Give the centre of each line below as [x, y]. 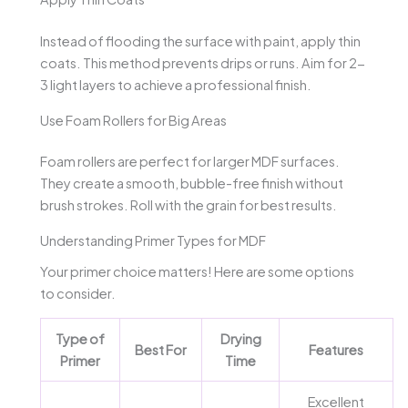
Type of [80, 338]
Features [336, 349]
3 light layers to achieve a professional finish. [176, 84]
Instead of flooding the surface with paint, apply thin [200, 41]
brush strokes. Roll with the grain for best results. [189, 205]
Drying [240, 338]
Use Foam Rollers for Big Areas [133, 120]
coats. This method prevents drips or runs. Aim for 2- [203, 62]
